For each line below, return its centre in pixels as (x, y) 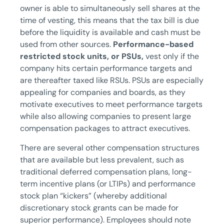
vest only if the (171, 56)
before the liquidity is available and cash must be (110, 32)
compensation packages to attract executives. (105, 128)
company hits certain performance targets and (106, 68)
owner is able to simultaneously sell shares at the (110, 8)
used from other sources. (66, 44)
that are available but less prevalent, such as (102, 159)
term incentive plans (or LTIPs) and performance (108, 183)
